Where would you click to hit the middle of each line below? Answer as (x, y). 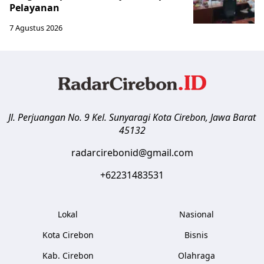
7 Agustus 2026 (36, 27)
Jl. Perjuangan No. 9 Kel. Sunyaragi (79, 117)
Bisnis (196, 235)
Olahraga (196, 255)
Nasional (196, 214)
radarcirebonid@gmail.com (132, 152)
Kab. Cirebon (68, 255)
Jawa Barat (233, 117)
